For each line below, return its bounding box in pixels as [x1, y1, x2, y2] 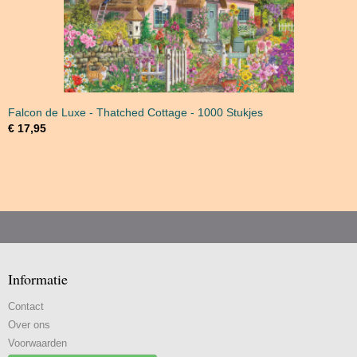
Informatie [8, 269, 68, 288]
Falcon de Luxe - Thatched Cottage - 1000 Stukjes [8, 106, 263, 119]
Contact [8, 300, 44, 312]
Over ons [8, 319, 50, 331]
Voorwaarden [8, 337, 67, 349]
